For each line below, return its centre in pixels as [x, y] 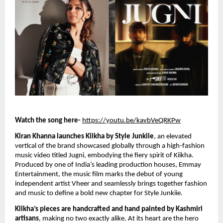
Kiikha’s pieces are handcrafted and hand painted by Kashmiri [109, 210]
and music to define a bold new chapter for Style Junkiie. [99, 194]
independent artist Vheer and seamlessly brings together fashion [111, 184]
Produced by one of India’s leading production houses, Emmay [108, 165]
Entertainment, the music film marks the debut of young [99, 175]
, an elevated [173, 137]
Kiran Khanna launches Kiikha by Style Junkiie [84, 137]
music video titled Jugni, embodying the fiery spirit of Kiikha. [104, 156]
